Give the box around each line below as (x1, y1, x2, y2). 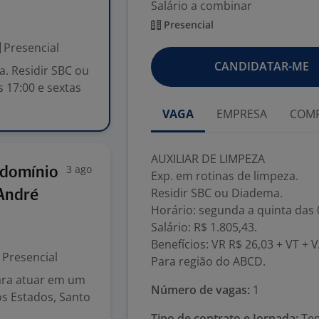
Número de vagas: (151, 282, 250, 298)
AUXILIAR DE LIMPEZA (151, 151, 265, 167)
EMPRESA (216, 106, 267, 122)
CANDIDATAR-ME (214, 58, 309, 74)
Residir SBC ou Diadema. (151, 185, 283, 201)
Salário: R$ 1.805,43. (151, 219, 257, 235)
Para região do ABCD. (151, 253, 266, 269)
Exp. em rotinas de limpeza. (151, 168, 298, 184)
